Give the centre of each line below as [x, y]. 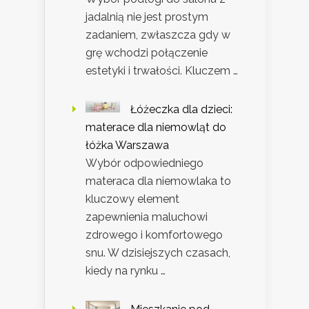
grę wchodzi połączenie [147, 52]
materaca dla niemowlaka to [158, 181]
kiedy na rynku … [126, 270]
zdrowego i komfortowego [154, 235]
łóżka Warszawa [127, 145]
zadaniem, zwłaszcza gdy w [158, 34]
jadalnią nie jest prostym [147, 17]
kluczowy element [132, 199]
